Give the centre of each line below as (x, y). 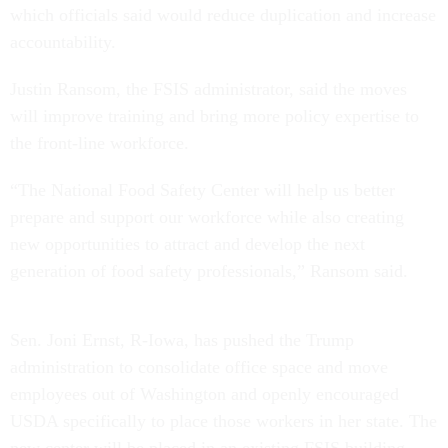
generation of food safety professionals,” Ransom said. (211, 271)
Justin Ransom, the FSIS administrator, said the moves (208, 89)
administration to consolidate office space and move (199, 367)
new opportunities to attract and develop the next (187, 244)
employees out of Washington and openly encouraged (204, 394)
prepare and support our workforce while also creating (207, 217)
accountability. (63, 42)
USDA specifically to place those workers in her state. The (223, 421)
